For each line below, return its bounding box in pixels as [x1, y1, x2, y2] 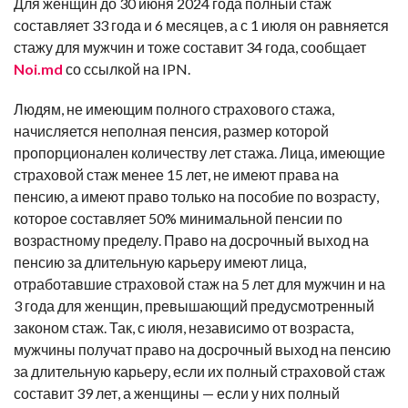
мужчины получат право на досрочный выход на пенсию [14, 341, 391, 359]
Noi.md [14, 60, 63, 78]
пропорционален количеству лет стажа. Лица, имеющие [14, 144, 385, 162]
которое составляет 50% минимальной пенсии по [14, 209, 342, 228]
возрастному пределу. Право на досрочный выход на [14, 231, 369, 250]
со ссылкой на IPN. [63, 60, 190, 78]
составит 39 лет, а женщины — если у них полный [14, 384, 340, 403]
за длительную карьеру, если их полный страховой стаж [14, 362, 385, 381]
